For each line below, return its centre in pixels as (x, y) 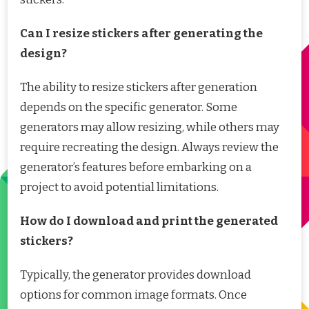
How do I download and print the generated (149, 221)
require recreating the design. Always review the (149, 148)
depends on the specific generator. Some (129, 108)
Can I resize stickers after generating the (141, 34)
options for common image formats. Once (133, 295)
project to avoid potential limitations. (119, 188)
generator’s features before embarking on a (136, 168)
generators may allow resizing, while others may (150, 128)
